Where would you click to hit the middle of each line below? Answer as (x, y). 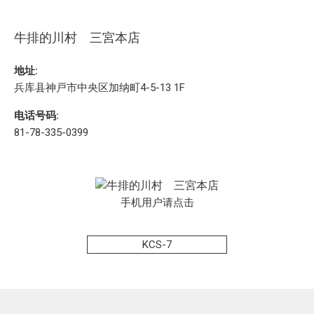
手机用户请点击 (157, 203)
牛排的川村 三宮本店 (77, 38)
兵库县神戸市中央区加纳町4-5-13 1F (100, 88)
